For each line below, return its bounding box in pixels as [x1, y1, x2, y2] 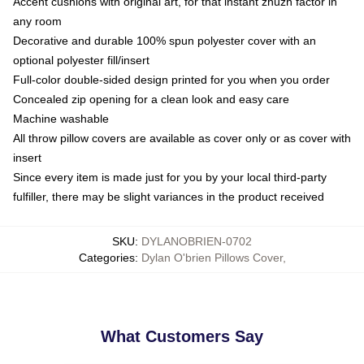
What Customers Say [101, 327, 263, 345]
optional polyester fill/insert [13, 53, 149, 67]
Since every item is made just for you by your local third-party [13, 170, 327, 184]
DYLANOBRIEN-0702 [141, 234, 252, 248]
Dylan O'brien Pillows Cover [141, 250, 283, 264]
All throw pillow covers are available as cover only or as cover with [13, 131, 351, 145]
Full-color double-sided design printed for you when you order [13, 72, 330, 86]
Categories [78, 250, 135, 264]
